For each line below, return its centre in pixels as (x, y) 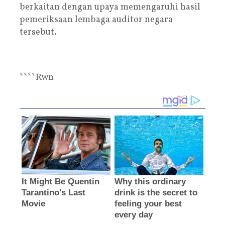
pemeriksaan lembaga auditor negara (96, 20)
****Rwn (37, 77)
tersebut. (38, 32)
